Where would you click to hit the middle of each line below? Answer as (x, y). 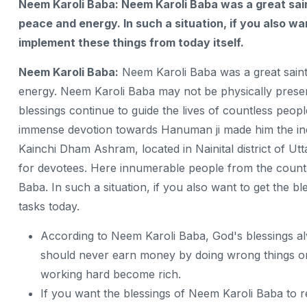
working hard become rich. (112, 274)
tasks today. (49, 207)
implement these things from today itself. (131, 43)
